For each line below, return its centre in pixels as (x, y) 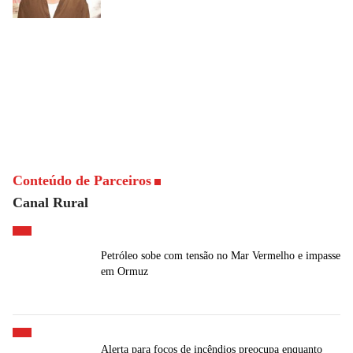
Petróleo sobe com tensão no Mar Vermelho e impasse (221, 256)
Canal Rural (50, 203)
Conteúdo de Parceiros (82, 181)
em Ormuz (124, 272)
